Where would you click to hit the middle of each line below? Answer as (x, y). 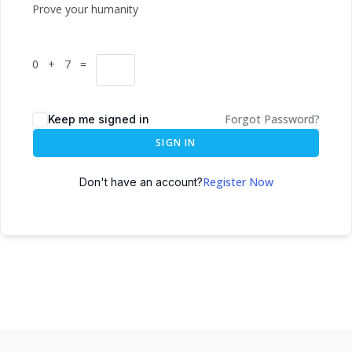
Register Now (238, 182)
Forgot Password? (272, 119)
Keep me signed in (99, 119)
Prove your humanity (85, 9)
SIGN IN (176, 143)
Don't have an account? (141, 182)
